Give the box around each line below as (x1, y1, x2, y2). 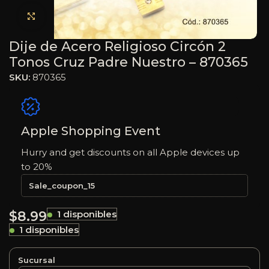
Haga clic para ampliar (44, 11, 142, 22)
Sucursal (18, 255, 55, 265)
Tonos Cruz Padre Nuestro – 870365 (9, 53, 248, 70)
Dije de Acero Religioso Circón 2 (9, 38, 226, 55)
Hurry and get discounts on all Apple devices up (21, 146, 240, 158)
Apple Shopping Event (21, 123, 160, 138)
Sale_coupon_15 (29, 180, 95, 190)
